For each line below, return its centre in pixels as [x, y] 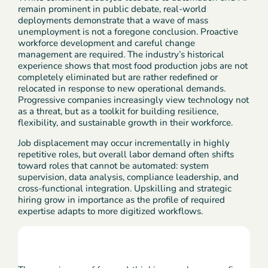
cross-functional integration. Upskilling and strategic [125, 189]
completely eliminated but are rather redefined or [118, 77]
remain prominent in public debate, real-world [112, 9]
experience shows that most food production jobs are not [133, 66]
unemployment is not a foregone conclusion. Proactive [128, 31]
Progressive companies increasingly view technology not [134, 100]
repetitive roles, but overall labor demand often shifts [126, 155]
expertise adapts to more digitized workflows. [111, 211]
